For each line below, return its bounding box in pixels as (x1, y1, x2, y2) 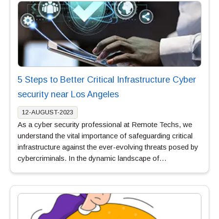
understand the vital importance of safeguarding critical (18, 131, 193, 140)
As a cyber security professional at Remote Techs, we (18, 120, 192, 129)
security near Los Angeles (18, 89, 119, 99)
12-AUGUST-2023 (22, 108, 73, 116)
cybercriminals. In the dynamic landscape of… (18, 153, 167, 162)
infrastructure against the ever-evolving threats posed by (18, 142, 198, 151)
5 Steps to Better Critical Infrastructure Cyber (18, 74, 196, 85)
